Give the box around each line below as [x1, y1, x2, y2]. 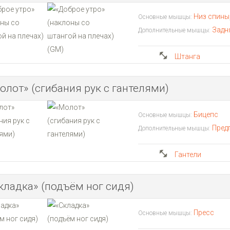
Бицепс [194, 110, 219, 119]
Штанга [175, 52, 201, 61]
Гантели [175, 150, 202, 159]
